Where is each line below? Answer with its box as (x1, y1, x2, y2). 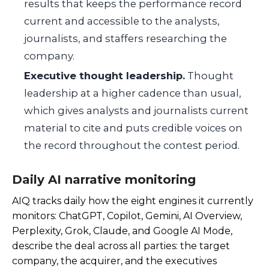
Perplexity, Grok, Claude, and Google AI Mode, (12, 225, 232, 237)
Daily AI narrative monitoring (12, 172, 196, 187)
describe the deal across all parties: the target (12, 240, 230, 252)
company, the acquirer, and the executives (12, 255, 217, 267)
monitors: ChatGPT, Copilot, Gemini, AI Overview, (12, 210, 242, 222)
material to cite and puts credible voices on (24, 122, 243, 134)
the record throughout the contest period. (24, 139, 240, 152)
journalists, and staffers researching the (24, 32, 227, 44)
